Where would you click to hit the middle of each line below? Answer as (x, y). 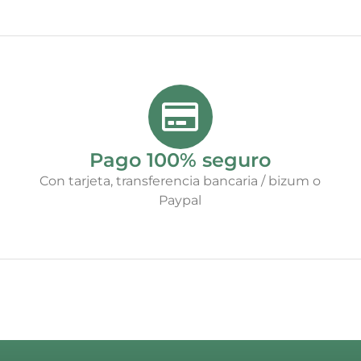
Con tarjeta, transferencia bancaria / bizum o (180, 180)
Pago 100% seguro (180, 160)
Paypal (180, 200)
